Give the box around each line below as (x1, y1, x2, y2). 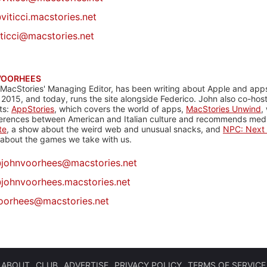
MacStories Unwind (186, 104, 261, 114)
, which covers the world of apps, (54, 104, 186, 114)
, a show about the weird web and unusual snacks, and (7, 124, 223, 134)
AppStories (11, 104, 54, 114)
